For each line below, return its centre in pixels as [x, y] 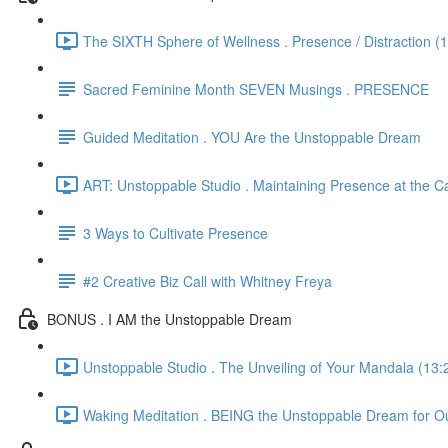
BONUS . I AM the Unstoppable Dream [169, 318]
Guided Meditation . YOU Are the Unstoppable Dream [252, 136]
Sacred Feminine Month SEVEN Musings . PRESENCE [256, 88]
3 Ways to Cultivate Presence [175, 232]
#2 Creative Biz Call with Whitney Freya [207, 280]
